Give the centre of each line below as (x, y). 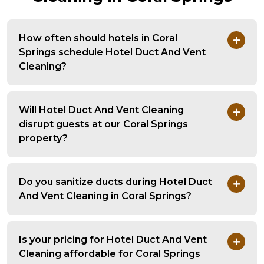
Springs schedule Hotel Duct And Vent (112, 52)
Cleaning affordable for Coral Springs (110, 254)
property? (43, 138)
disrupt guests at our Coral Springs (103, 124)
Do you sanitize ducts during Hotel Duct (115, 182)
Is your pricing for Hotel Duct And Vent (113, 240)
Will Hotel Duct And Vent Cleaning (101, 110)
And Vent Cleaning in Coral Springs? (105, 196)
